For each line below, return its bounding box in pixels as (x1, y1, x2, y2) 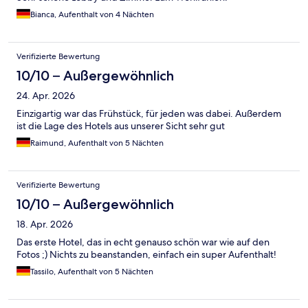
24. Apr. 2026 (16, 89, 75, 102)
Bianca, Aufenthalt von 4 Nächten (30, 8, 154, 20)
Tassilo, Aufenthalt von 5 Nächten (30, 265, 153, 277)
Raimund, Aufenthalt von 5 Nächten (30, 137, 164, 148)
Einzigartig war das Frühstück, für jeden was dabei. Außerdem (16, 107, 281, 120)
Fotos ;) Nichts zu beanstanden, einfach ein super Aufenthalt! (16, 247, 276, 261)
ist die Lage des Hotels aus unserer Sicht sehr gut (16, 119, 225, 132)
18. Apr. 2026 (16, 217, 73, 230)
